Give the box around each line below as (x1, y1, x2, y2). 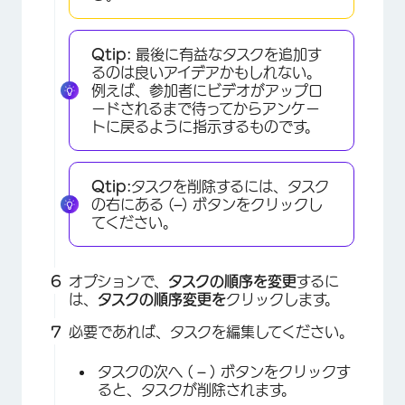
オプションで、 (69, 273, 168, 288)
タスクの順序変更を (98, 291, 226, 306)
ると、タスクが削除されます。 (98, 381, 296, 397)
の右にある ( (91, 196, 174, 212)
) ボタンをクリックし (182, 196, 323, 212)
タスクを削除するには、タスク (131, 178, 329, 193)
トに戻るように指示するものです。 (91, 118, 319, 134)
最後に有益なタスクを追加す (131, 46, 322, 61)
